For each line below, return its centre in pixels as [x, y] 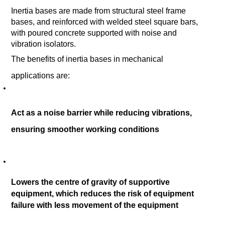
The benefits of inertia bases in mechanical [87, 59]
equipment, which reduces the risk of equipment [103, 194]
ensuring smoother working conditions [86, 130]
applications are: [42, 76]
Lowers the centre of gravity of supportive [91, 182]
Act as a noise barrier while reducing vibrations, [102, 113]
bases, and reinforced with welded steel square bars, [105, 22]
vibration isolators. [44, 44]
